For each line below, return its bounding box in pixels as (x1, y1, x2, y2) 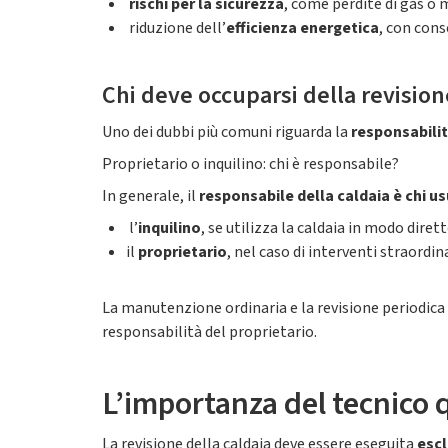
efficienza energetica (226, 17, 379, 39)
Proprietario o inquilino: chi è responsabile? (102, 153, 399, 175)
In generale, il (102, 185, 199, 207)
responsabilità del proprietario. (102, 321, 317, 343)
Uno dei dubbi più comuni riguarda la (102, 121, 351, 143)
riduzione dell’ (126, 17, 226, 39)
